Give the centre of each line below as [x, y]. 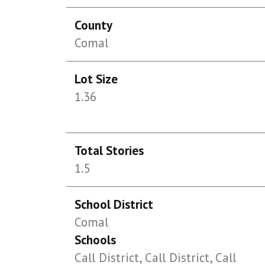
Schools [96, 240]
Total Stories [109, 151]
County [94, 25]
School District [114, 204]
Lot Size [96, 79]
